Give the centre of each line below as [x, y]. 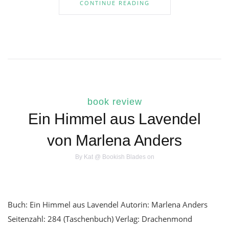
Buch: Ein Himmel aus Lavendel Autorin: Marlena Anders [108, 205]
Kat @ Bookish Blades [114, 157]
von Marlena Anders [114, 141]
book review [114, 102]
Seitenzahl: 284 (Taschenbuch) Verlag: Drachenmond [100, 219]
